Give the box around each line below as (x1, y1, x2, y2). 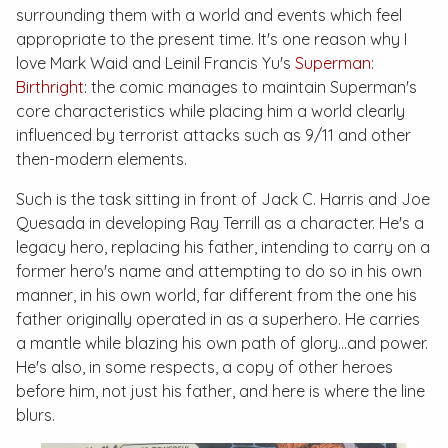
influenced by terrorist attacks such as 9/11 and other (16, 125, 411, 145)
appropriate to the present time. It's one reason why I (16, 29, 407, 49)
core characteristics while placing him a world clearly (16, 101, 405, 121)
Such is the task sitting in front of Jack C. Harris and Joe (16, 189, 430, 209)
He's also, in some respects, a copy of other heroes (16, 357, 393, 377)
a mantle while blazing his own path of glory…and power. (16, 333, 428, 353)
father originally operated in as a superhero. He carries (16, 309, 420, 329)
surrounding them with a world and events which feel (16, 5, 402, 25)
